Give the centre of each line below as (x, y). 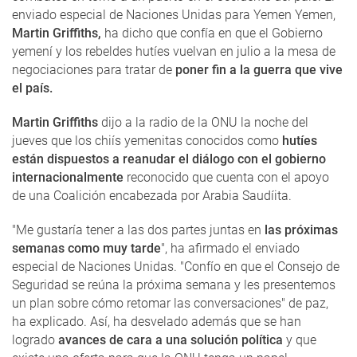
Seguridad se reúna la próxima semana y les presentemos (174, 285)
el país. (32, 88)
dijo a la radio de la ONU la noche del (203, 123)
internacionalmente (68, 178)
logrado (35, 340)
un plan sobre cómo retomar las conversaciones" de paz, (170, 304)
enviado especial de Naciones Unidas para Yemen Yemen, (174, 15)
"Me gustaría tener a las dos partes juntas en (138, 230)
